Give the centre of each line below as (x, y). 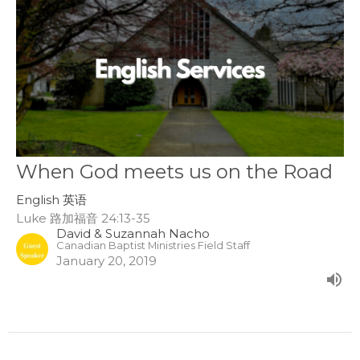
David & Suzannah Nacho (133, 234)
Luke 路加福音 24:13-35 (83, 219)
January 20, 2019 (106, 261)
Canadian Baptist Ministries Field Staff (153, 246)
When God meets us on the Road (174, 172)
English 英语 (51, 200)
